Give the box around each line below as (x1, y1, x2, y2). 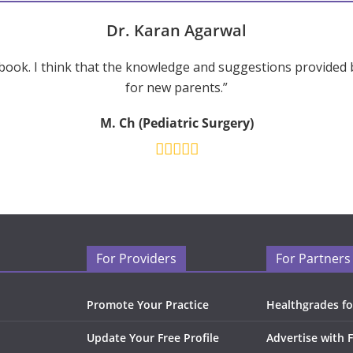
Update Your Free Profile (87, 330, 219, 345)
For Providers (96, 250, 176, 267)
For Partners (276, 250, 351, 267)
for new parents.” (125, 79, 228, 96)
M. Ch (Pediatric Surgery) (99, 114, 254, 132)
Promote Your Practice (87, 297, 209, 312)
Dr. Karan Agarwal (106, 20, 247, 41)
